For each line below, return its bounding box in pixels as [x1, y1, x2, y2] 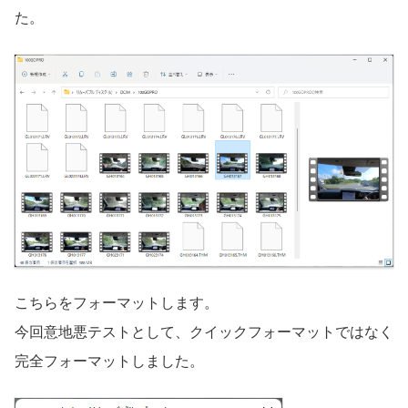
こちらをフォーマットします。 [15, 295, 219, 311]
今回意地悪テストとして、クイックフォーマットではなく [15, 324, 393, 341]
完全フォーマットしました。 [15, 353, 204, 370]
